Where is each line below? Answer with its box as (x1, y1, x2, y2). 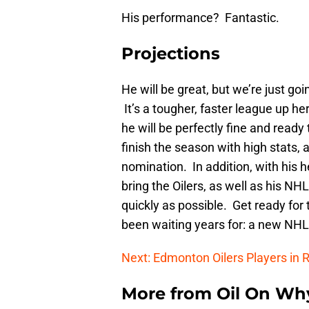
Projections (121, 43, 220, 64)
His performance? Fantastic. (121, 10, 279, 26)
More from (121, 283, 217, 304)
